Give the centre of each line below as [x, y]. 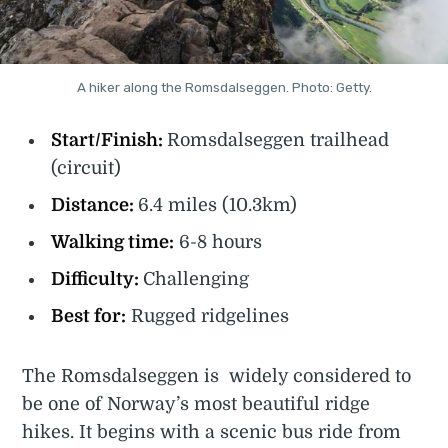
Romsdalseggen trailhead [278, 140]
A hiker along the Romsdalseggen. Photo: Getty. [224, 87]
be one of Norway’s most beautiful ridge [196, 404]
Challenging [196, 279]
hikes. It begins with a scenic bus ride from [212, 432]
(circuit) [86, 168]
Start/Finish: [109, 140]
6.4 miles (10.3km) [218, 205]
